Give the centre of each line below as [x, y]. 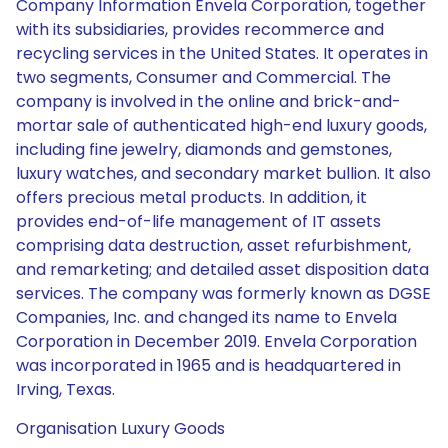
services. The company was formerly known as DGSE [223, 293]
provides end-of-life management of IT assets [198, 221]
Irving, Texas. [65, 389]
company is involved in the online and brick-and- [208, 101]
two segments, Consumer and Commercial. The [203, 77]
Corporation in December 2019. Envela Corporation [216, 341]
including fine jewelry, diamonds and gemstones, [204, 149]
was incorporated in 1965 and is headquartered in [208, 365]
